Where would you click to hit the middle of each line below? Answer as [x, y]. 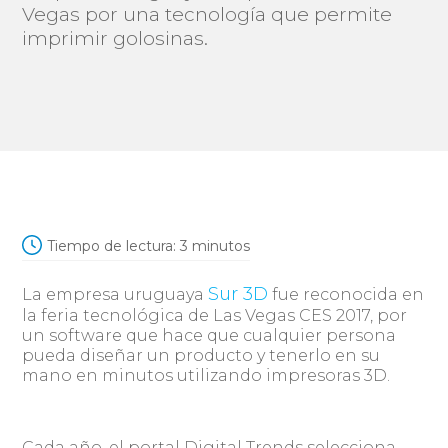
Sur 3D [238, 293]
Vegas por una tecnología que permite [207, 14]
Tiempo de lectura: [112, 245]
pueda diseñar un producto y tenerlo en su [201, 355]
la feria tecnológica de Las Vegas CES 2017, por [215, 315]
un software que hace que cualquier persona [209, 335]
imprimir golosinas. [115, 38]
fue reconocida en [346, 294]
